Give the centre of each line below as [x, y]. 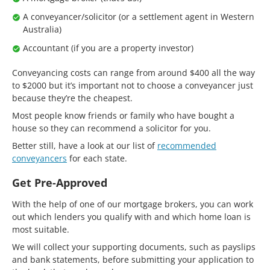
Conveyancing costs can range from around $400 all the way [133, 72]
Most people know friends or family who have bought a [123, 115]
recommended [187, 145]
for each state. [97, 158]
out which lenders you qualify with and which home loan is [131, 216]
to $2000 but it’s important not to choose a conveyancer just [133, 85]
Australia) [42, 29]
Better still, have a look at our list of [85, 145]
